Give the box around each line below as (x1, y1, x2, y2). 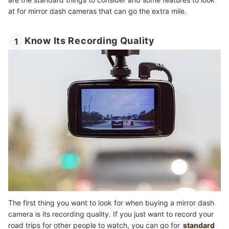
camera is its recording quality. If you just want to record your (8, 210, 214, 219)
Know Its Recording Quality (25, 35, 155, 46)
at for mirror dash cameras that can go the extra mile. (8, 7, 187, 16)
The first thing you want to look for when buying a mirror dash (8, 198, 214, 208)
